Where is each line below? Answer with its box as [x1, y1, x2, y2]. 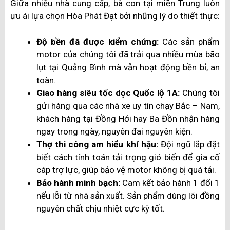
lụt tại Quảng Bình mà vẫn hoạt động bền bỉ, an [36, 62, 220, 73]
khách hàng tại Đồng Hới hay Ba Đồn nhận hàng [36, 113, 220, 124]
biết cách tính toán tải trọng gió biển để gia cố [36, 152, 220, 163]
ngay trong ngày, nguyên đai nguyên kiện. [36, 126, 193, 137]
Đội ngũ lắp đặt [158, 139, 220, 150]
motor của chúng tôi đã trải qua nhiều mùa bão [36, 49, 220, 60]
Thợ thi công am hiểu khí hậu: [36, 139, 158, 150]
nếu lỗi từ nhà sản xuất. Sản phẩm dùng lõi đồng [36, 190, 220, 201]
